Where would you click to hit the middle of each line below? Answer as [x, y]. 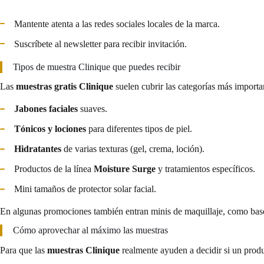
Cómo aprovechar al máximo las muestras [90, 230]
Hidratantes [38, 149]
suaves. [93, 109]
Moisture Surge [125, 169]
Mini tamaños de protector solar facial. [85, 189]
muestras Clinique [83, 250]
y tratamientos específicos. [205, 169]
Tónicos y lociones [50, 129]
